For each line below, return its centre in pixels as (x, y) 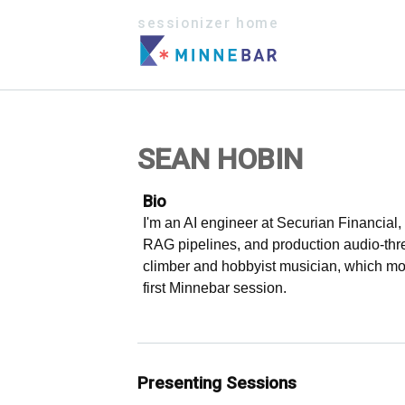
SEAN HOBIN (220, 159)
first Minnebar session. (215, 287)
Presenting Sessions (217, 383)
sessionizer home (208, 24)
